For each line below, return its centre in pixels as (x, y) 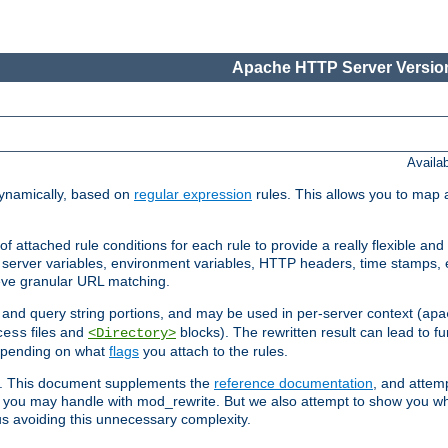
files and (57, 332)
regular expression (193, 194)
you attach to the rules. (213, 351)
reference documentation (293, 383)
